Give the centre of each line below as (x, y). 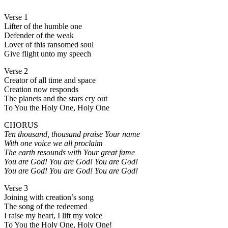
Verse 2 (16, 71)
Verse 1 (16, 17)
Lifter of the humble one (43, 26)
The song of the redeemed (46, 207)
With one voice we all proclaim (53, 144)
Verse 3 (16, 188)
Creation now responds (41, 90)
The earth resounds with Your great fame (69, 153)
